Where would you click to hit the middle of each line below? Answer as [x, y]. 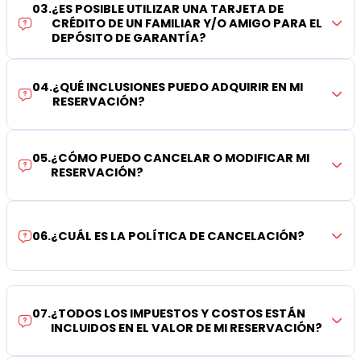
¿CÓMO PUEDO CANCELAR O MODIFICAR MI [180, 158]
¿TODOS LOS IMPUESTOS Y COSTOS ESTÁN [178, 314]
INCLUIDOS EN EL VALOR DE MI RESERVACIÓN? [187, 328]
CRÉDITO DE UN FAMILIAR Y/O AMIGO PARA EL [187, 24]
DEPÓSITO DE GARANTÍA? [129, 38]
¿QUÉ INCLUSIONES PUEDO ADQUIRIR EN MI [178, 87]
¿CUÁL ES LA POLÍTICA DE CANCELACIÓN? [178, 236]
